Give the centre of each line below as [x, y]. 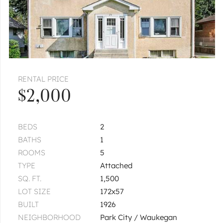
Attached [118, 166]
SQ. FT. [30, 179]
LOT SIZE [34, 192]
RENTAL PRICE [43, 79]
